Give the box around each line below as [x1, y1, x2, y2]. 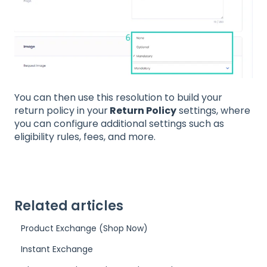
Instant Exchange [21, 243, 94, 256]
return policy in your [14, 103, 108, 117]
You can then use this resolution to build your [14, 90, 222, 104]
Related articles [14, 197, 123, 216]
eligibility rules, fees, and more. [14, 129, 156, 144]
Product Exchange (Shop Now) [21, 222, 148, 235]
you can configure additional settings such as [14, 116, 224, 131]
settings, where [176, 103, 250, 117]
